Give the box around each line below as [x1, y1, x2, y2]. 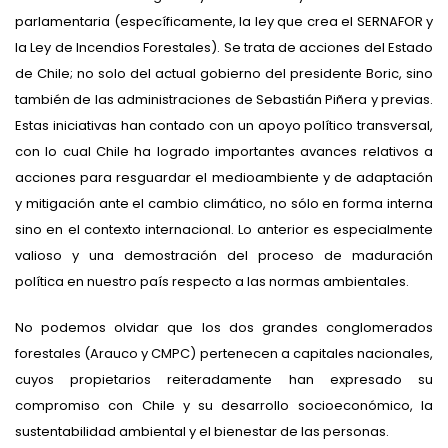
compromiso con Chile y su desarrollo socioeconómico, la [15, 395, 433, 415]
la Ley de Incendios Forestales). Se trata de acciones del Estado [15, 37, 433, 57]
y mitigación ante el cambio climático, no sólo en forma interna [15, 193, 433, 213]
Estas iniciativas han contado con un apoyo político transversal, [15, 115, 433, 135]
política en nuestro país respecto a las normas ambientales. [15, 271, 409, 291]
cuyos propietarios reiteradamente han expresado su [15, 369, 433, 389]
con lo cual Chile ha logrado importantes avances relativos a [15, 141, 433, 161]
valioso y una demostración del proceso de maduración [15, 245, 433, 265]
